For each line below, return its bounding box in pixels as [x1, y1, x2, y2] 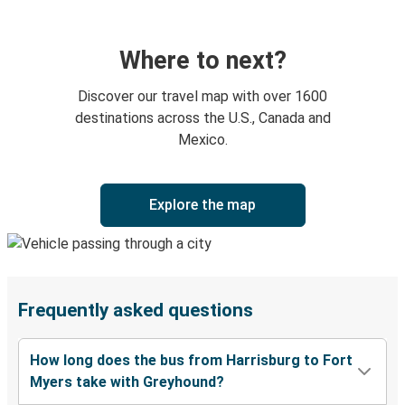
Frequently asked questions [18, 299, 253, 322]
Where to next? [118, 46, 287, 76]
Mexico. [177, 131, 228, 149]
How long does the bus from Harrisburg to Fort [30, 352, 353, 370]
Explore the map [149, 196, 256, 214]
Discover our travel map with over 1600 [78, 88, 327, 106]
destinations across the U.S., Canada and [74, 109, 331, 127]
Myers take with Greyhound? [30, 373, 224, 391]
